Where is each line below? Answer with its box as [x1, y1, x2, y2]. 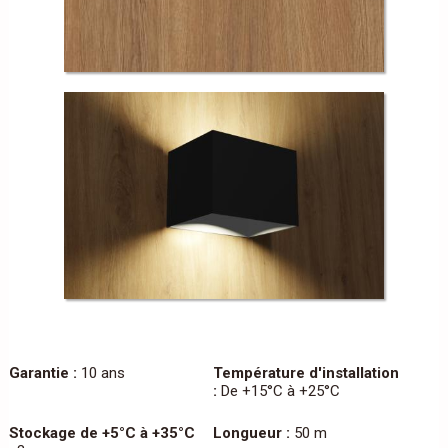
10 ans [76, 364, 125, 383]
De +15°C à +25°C [217, 382, 341, 401]
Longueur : [213, 424, 291, 443]
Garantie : [8, 364, 77, 383]
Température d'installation [213, 364, 400, 383]
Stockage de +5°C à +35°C [8, 424, 195, 443]
